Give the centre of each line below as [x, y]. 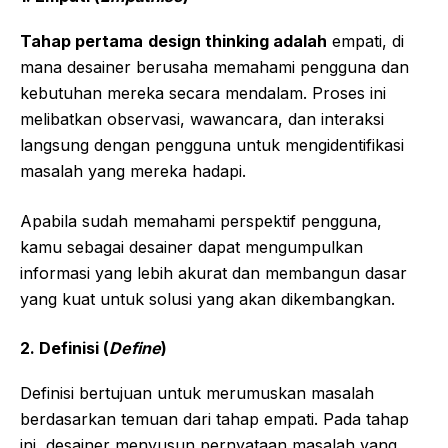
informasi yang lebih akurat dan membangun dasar [213, 273]
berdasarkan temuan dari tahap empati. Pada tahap [214, 419]
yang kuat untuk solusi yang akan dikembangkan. [207, 299]
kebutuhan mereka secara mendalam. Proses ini [203, 93]
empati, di [365, 41]
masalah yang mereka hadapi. [133, 171]
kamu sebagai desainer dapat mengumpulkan [191, 247]
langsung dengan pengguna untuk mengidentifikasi [212, 145]
